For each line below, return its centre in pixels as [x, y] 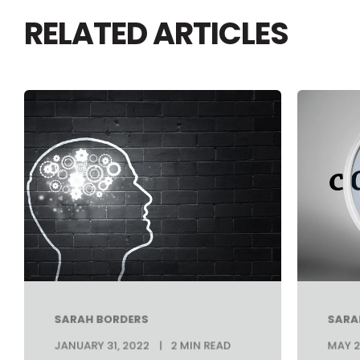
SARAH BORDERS [101, 319]
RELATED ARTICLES [156, 33]
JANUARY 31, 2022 [102, 346]
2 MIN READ [201, 346]
